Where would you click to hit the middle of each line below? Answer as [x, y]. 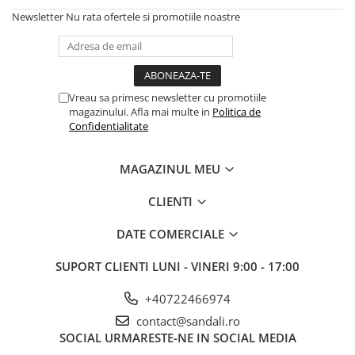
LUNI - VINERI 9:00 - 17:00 [226, 266]
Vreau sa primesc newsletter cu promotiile [168, 97]
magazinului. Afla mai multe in [141, 112]
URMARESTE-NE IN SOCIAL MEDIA [200, 338]
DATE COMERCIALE [172, 234]
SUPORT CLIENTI [104, 266]
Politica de [237, 112]
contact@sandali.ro [186, 321]
